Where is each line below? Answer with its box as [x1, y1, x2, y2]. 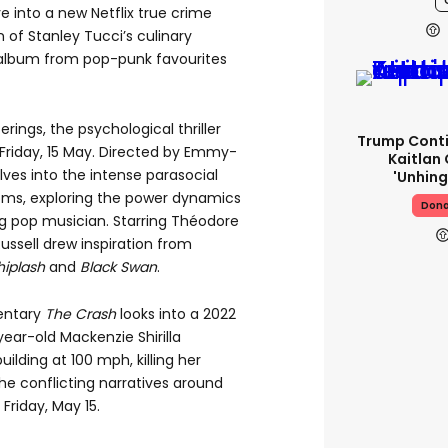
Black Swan [80, 257, 157, 278]
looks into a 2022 [116, 304, 236, 325]
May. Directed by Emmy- [59, 142, 237, 163]
